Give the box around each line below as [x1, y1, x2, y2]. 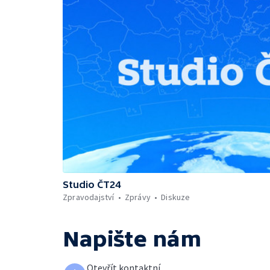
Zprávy [124, 191, 151, 202]
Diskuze [161, 191, 190, 202]
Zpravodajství [63, 191, 115, 202]
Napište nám [63, 226, 201, 251]
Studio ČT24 [63, 178, 121, 190]
